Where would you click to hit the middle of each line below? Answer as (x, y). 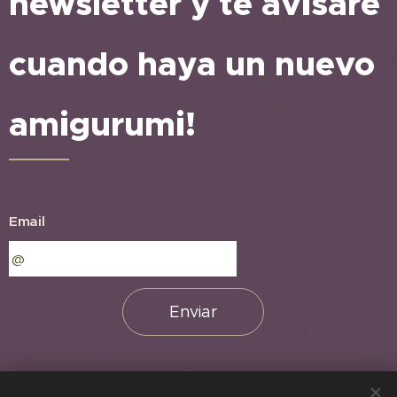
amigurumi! (102, 125)
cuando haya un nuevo (192, 65)
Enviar (194, 312)
